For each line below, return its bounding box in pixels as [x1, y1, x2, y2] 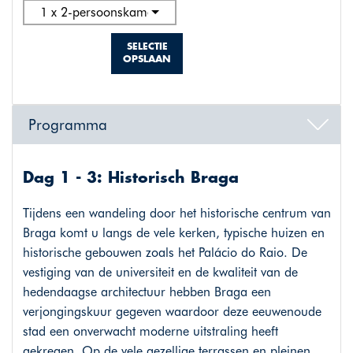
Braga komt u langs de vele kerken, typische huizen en [22, 225, 325, 241]
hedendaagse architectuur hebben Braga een [22, 284, 271, 300]
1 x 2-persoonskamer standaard [39, 5, 218, 20]
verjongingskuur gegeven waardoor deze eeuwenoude [22, 304, 321, 320]
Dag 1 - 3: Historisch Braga [22, 170, 239, 188]
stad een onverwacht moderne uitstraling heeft [22, 324, 278, 340]
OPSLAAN [123, 54, 172, 65]
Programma [28, 115, 107, 133]
